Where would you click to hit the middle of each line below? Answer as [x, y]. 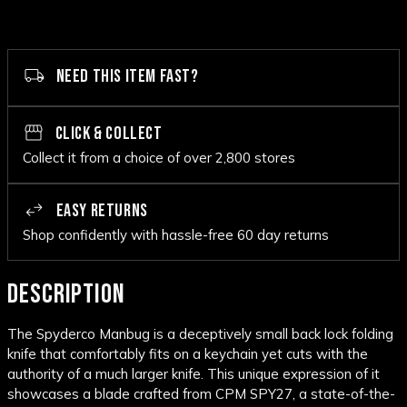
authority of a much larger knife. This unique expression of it [194, 374]
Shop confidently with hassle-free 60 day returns [176, 235]
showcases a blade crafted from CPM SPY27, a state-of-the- [201, 394]
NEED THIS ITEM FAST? [126, 77]
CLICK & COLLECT [107, 134]
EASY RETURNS [100, 211]
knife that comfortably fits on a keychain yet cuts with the [188, 354]
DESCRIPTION [66, 295]
